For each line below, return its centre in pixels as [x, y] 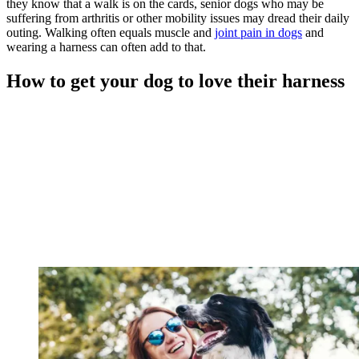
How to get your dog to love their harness [175, 81]
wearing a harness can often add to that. [106, 46]
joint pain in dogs [258, 32]
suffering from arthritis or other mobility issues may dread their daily [178, 18]
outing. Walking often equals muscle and [111, 32]
